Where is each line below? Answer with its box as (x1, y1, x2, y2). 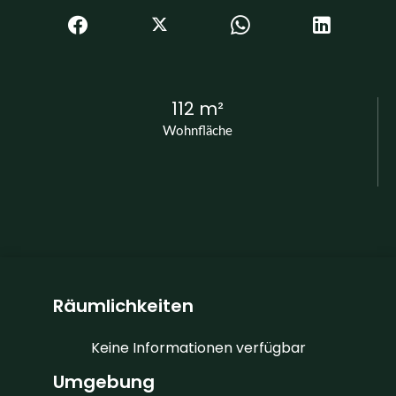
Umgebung (53, 369, 155, 394)
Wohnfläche (163, 124, 232, 138)
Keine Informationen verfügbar (90, 337, 306, 358)
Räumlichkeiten (53, 293, 194, 318)
